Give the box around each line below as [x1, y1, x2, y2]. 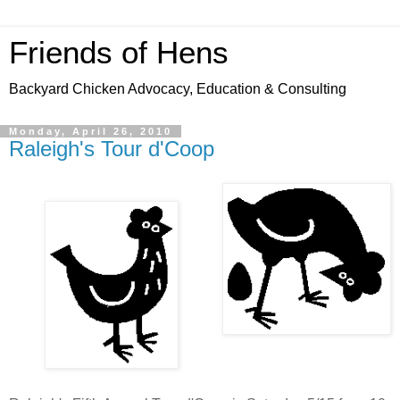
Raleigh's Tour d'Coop [9, 137, 214, 161]
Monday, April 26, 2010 [9, 126, 172, 137]
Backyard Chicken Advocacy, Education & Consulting [9, 81, 346, 96]
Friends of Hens [9, 36, 229, 70]
